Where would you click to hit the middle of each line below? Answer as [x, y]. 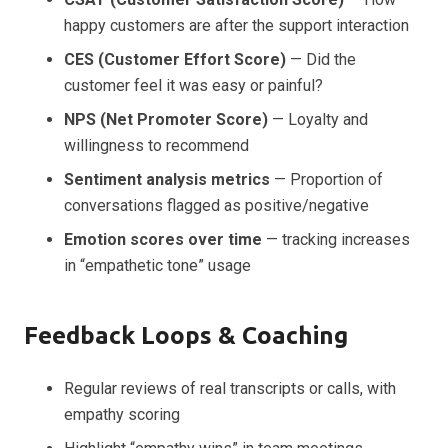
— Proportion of [326, 180]
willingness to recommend [156, 146]
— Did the [321, 60]
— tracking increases [336, 240]
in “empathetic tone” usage [157, 266]
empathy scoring [122, 415]
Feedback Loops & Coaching [186, 336]
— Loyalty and [318, 120]
